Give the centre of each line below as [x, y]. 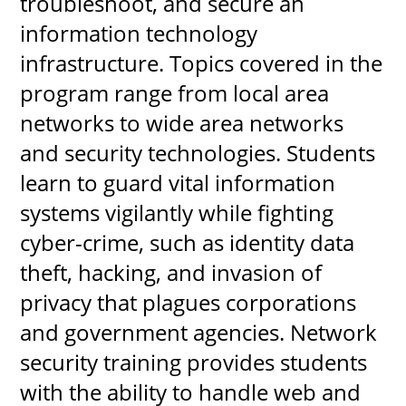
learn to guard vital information [178, 182]
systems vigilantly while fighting [177, 212]
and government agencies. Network [199, 332]
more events [306, 174]
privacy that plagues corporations [188, 302]
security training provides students [194, 362]
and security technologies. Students [198, 152]
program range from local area [175, 92]
